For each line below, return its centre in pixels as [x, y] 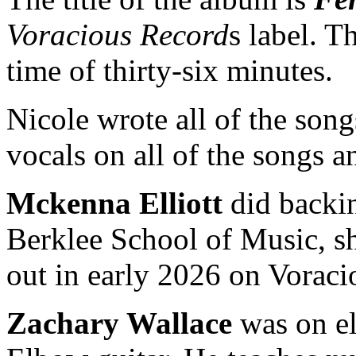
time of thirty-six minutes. [170, 70]
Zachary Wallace [119, 323]
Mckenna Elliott [114, 203]
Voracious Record [118, 35]
